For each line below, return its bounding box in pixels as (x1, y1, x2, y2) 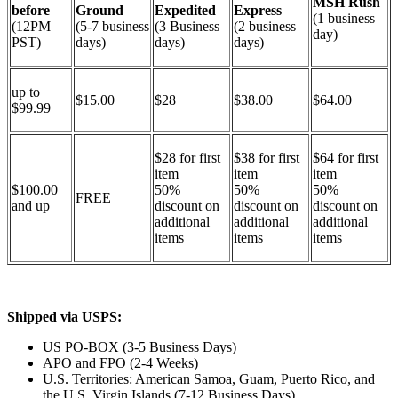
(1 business (313, 10, 375, 26)
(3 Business (155, 18, 219, 34)
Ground (76, 2, 123, 18)
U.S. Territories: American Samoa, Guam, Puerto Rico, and (43, 370, 375, 386)
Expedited (155, 2, 216, 18)
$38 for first (234, 149, 299, 165)
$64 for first (313, 149, 378, 165)
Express (234, 2, 282, 18)
